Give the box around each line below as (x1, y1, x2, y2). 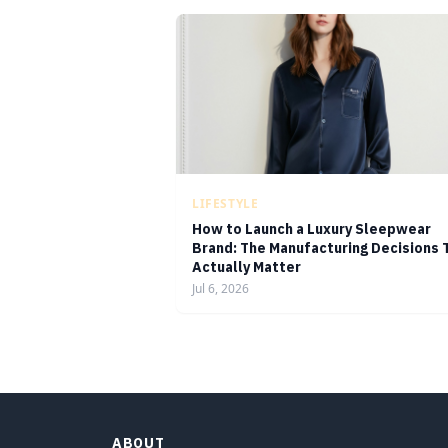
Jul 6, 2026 (192, 280, 249, 297)
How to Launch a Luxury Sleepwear (192, 220, 431, 238)
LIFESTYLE (192, 195, 259, 212)
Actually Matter (192, 258, 301, 276)
